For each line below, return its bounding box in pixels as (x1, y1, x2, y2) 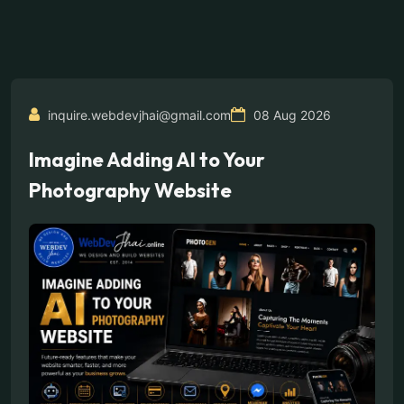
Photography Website (29, 178, 232, 203)
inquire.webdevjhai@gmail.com (44, 107, 231, 123)
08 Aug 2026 (250, 107, 331, 123)
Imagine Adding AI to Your (29, 147, 265, 172)
